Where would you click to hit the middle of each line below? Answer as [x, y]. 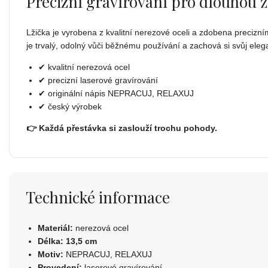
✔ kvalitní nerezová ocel [84, 67]
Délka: [51, 241]
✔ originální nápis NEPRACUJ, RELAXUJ [116, 93]
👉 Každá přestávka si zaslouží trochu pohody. [122, 128]
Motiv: [51, 254]
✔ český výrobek [70, 106]
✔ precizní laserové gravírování [98, 80]
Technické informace [98, 197]
